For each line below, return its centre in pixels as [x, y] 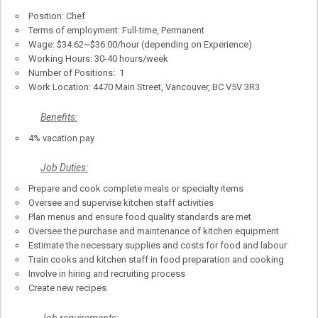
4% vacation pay [61, 138]
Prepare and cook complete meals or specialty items [136, 189]
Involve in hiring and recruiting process [107, 274]
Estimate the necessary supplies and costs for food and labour [158, 246]
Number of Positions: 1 [76, 73]
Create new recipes [67, 288]
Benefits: [59, 117]
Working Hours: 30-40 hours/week [98, 59]
